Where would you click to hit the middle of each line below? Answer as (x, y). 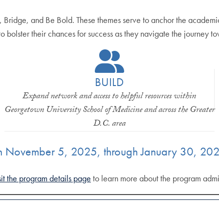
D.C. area (109, 124)
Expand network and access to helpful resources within (109, 97)
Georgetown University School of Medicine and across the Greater (109, 110)
